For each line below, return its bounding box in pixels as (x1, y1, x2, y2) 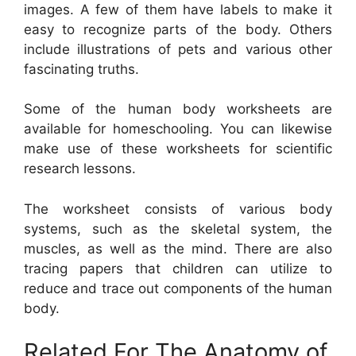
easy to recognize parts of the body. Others (24, 21, 332, 37)
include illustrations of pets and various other (24, 41, 332, 57)
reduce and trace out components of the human (24, 280, 332, 296)
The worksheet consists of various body (24, 200, 332, 217)
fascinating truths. (24, 60, 139, 77)
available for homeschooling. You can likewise (24, 121, 332, 137)
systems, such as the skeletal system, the (24, 220, 332, 237)
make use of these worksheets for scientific (24, 141, 332, 157)
